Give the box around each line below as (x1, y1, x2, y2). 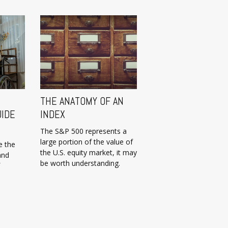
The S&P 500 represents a (40, 126, 127, 136)
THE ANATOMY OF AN (40, 94, 124, 108)
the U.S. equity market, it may (40, 147, 137, 157)
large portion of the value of (40, 136, 133, 147)
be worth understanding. (40, 158, 120, 168)
